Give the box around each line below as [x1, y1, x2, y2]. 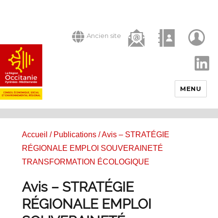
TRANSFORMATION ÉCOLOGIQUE [21, 157, 149, 166]
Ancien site [87, 32, 122, 39]
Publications [53, 130, 96, 139]
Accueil [21, 130, 48, 139]
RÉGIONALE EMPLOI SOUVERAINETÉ [21, 144, 163, 152]
